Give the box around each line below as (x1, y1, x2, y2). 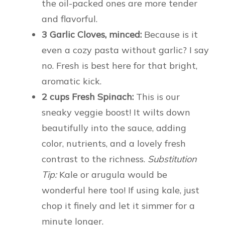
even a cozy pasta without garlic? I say (42, 44, 209, 56)
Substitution (148, 153, 197, 165)
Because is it (142, 28, 198, 40)
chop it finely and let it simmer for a (42, 199, 195, 211)
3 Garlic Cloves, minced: (42, 28, 142, 40)
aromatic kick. (42, 75, 101, 87)
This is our (134, 90, 180, 102)
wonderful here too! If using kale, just (42, 184, 199, 196)
